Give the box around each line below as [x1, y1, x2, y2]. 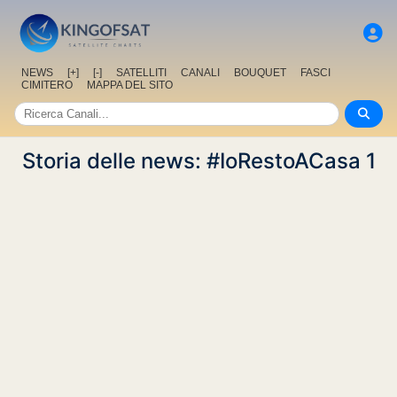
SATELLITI [116, 66, 167, 80]
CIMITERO [21, 79, 73, 92]
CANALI [181, 66, 220, 80]
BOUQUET [234, 66, 286, 80]
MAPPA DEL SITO [87, 79, 173, 92]
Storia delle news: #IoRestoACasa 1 [21, 148, 376, 175]
